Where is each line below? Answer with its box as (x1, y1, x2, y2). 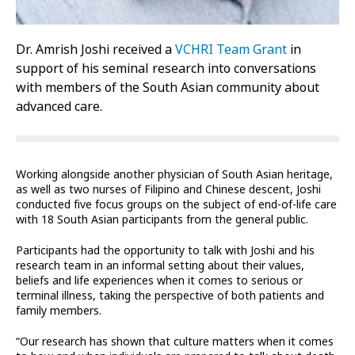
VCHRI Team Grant (175, 40, 287, 59)
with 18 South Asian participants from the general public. (16, 212, 311, 228)
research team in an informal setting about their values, (16, 258, 304, 274)
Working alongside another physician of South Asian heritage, (16, 166, 333, 183)
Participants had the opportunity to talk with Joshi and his (16, 242, 315, 259)
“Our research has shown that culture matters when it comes (16, 334, 334, 350)
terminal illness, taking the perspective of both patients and (16, 288, 324, 304)
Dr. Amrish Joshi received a (16, 40, 175, 59)
